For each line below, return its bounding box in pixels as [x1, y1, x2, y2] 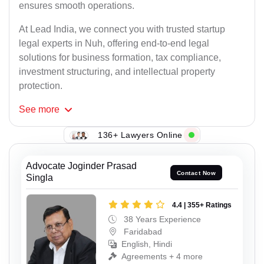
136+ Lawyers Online [98, 130, 183, 140]
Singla [26, 173, 53, 183]
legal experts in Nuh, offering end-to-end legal [19, 38, 209, 49]
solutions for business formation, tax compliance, [19, 52, 221, 63]
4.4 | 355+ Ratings [172, 201, 232, 210]
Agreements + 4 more [121, 252, 203, 262]
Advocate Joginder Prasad [26, 161, 137, 171]
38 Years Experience [121, 214, 201, 225]
